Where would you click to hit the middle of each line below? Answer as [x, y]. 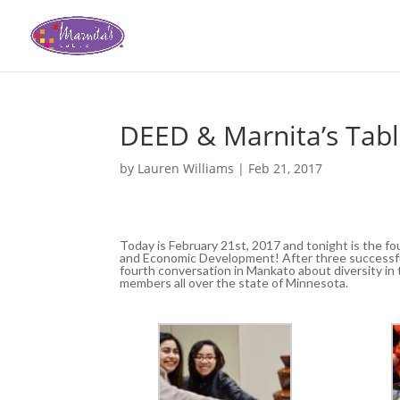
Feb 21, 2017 [286, 168]
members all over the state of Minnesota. [234, 283]
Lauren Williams [186, 168]
